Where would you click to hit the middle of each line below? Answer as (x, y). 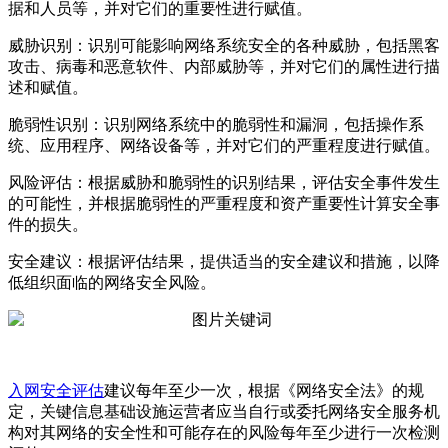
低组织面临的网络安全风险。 (112, 283)
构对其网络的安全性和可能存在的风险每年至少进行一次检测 (224, 433)
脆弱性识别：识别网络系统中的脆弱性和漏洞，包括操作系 (216, 125)
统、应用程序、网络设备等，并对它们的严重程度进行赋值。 (224, 146)
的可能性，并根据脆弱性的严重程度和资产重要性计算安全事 (224, 204)
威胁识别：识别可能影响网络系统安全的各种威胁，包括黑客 (224, 46)
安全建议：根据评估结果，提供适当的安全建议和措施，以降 (224, 262)
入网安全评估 (56, 391)
